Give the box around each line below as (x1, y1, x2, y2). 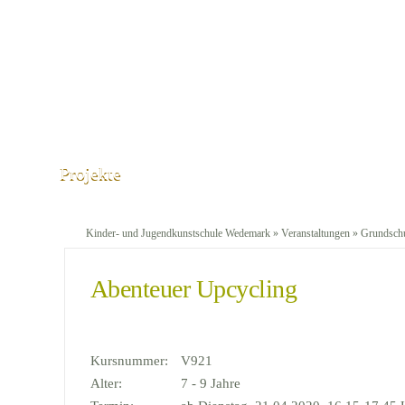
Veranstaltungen (281, 227, 350, 240)
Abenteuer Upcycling (90, 275, 297, 303)
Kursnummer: (90, 353, 168, 368)
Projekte (60, 163, 121, 183)
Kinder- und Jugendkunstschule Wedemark (86, 227, 270, 240)
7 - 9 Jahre (181, 375, 240, 391)
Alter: (90, 375, 122, 391)
